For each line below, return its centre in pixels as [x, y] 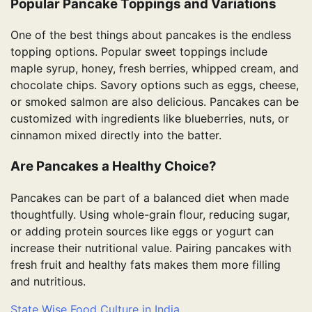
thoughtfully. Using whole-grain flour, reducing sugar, [150, 214]
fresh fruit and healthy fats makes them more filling [146, 264]
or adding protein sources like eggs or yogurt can [142, 231]
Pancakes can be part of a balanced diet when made [150, 197]
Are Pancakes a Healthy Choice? [114, 166]
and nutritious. [48, 281]
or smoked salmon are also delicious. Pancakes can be [155, 102]
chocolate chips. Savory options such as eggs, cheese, [155, 85]
